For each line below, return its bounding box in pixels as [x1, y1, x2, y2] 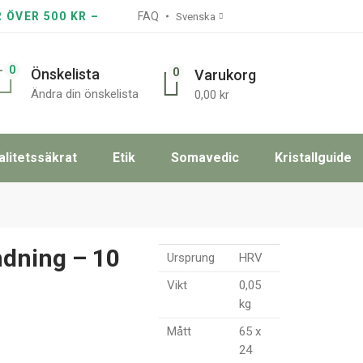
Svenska [175, 10, 216, 23]
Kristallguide [275, 150, 352, 165]
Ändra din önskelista [31, 86, 139, 101]
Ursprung [167, 250, 215, 265]
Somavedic [171, 150, 239, 165]
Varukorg [194, 66, 256, 83]
